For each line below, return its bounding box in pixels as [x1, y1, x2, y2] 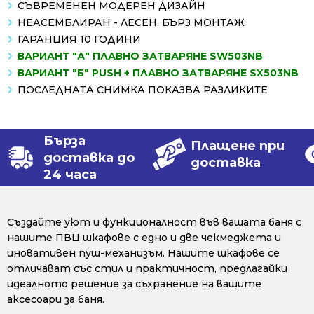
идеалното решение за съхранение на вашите [7, 277, 261, 290]
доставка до [43, 149, 135, 165]
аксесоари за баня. [7, 292, 104, 306]
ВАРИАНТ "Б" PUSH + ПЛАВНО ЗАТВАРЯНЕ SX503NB [18, 66, 299, 79]
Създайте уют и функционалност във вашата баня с [7, 215, 301, 228]
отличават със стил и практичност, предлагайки [7, 261, 287, 275]
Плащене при [191, 137, 285, 153]
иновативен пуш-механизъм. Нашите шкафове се [7, 246, 280, 259]
